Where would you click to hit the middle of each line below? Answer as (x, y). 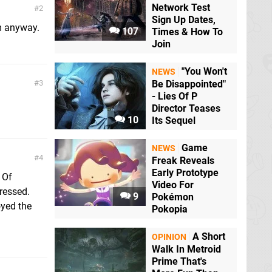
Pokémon (173, 197)
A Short (209, 237)
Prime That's (179, 262)
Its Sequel (174, 121)
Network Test (181, 8)
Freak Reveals (183, 161)
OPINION (169, 237)
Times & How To (187, 32)
